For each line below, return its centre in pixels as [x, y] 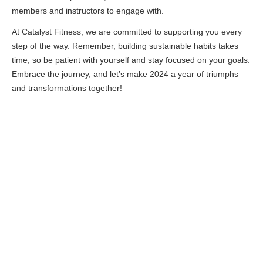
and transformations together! [67, 88]
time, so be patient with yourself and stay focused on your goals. [131, 60]
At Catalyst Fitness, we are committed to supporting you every [127, 31]
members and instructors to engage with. [88, 10]
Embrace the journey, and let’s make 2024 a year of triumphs [125, 74]
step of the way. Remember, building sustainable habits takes [125, 45]
